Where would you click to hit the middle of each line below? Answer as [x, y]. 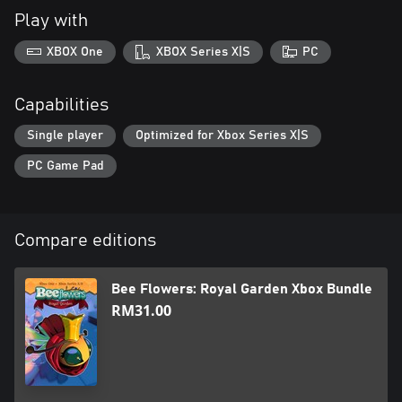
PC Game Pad [66, 166]
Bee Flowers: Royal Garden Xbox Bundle [242, 288]
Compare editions [85, 240]
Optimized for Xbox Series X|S [222, 136]
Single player [65, 136]
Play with [51, 21]
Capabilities [61, 105]
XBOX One [75, 52]
